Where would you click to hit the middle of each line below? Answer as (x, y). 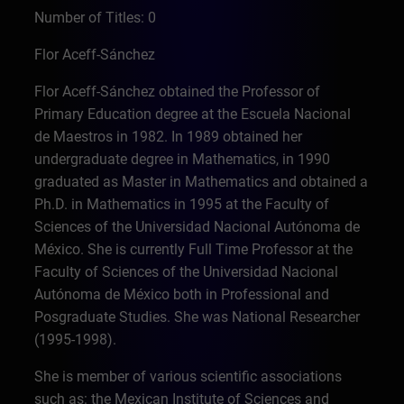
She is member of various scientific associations (188, 376)
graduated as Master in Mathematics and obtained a (202, 182)
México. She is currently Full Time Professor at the (194, 249)
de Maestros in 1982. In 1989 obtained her (169, 137)
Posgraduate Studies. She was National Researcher (197, 317)
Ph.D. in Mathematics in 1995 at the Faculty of (182, 204)
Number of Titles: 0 (96, 18)
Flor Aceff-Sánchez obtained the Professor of (178, 92)
